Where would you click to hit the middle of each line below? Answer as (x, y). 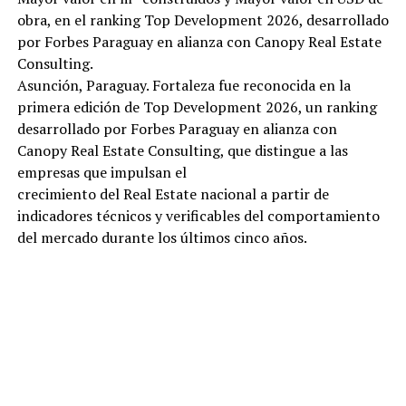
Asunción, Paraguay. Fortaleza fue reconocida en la (184, 86)
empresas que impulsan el (101, 173)
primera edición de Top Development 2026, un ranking (197, 107)
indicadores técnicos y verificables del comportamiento (198, 216)
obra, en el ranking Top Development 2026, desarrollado (203, 20)
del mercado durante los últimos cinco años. (162, 238)
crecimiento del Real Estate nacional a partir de (173, 194)
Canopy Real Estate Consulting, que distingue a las (182, 151)
